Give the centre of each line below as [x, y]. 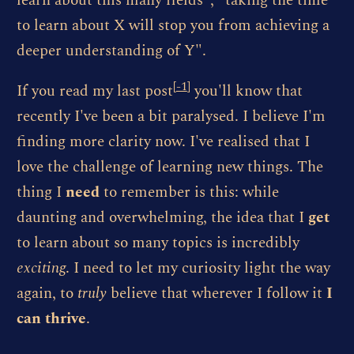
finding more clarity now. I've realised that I [163, 142]
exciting [41, 269]
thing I [41, 193]
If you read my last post [94, 92]
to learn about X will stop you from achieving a [173, 26]
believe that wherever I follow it [216, 294]
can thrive [51, 319]
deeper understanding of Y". [111, 51]
